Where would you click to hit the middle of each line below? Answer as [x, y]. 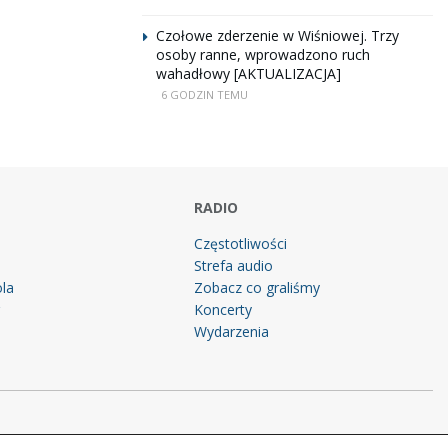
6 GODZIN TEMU [204, 94]
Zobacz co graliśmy [257, 287]
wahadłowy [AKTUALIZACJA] [248, 73]
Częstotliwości [241, 243]
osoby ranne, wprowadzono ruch [263, 54]
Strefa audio [234, 265]
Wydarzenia [232, 331]
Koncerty [223, 309]
